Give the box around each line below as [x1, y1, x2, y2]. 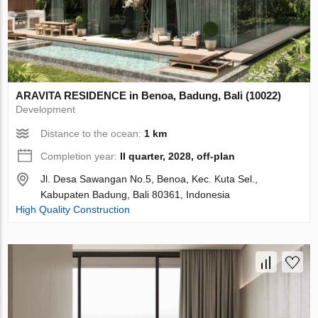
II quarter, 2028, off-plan [120, 150, 236, 162]
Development [16, 103, 76, 115]
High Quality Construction [16, 203, 131, 215]
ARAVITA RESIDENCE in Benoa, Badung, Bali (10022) [16, 89, 282, 102]
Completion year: [40, 150, 121, 162]
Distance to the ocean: [40, 127, 145, 139]
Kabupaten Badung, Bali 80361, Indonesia [40, 188, 231, 200]
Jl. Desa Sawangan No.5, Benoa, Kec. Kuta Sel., [40, 172, 258, 185]
